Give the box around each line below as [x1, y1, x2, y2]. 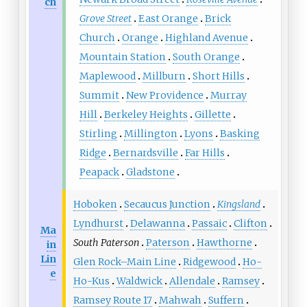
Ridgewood [182, 255, 236, 268]
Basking [219, 127, 260, 140]
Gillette [194, 108, 231, 121]
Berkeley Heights [103, 108, 188, 121]
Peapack [79, 165, 119, 178]
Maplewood [79, 69, 136, 82]
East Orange [138, 12, 198, 25]
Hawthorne [196, 236, 252, 249]
